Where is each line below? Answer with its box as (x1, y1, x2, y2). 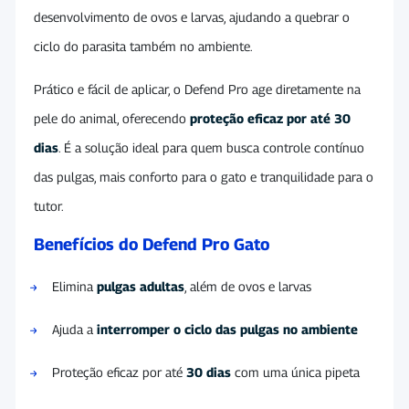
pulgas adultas (97, 278, 184, 294)
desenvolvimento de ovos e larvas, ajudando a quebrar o (34, 8, 350, 25)
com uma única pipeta (231, 363, 360, 380)
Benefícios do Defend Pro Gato (34, 234, 269, 254)
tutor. (34, 197, 64, 214)
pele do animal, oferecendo (34, 110, 190, 126)
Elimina (52, 278, 97, 294)
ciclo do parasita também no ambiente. (34, 37, 253, 54)
